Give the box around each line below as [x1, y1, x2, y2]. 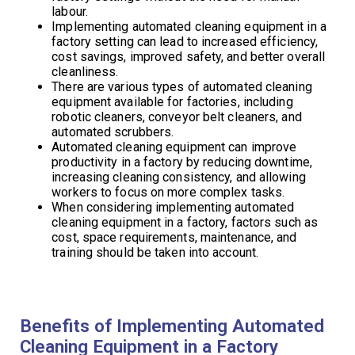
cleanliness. [52, 63, 119, 79]
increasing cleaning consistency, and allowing [52, 169, 306, 185]
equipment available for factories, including [52, 94, 293, 109]
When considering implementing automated [52, 199, 295, 215]
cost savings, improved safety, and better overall [52, 48, 326, 64]
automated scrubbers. [52, 124, 174, 139]
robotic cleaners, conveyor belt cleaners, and [52, 109, 302, 124]
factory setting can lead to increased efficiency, [52, 33, 319, 49]
